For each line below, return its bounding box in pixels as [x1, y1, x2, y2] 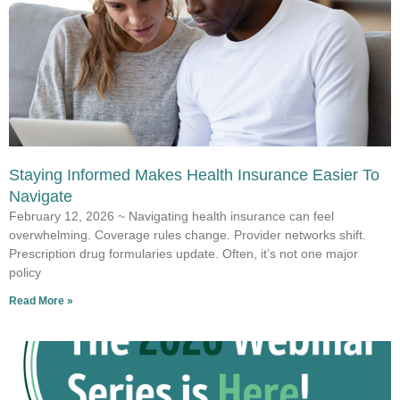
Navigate [9, 187, 72, 206]
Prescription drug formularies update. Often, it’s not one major [9, 246, 358, 262]
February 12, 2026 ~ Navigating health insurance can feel [9, 209, 334, 224]
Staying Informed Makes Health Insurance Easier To [9, 166, 379, 185]
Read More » [9, 295, 73, 308]
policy [9, 265, 41, 280]
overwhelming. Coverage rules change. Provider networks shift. [9, 228, 366, 243]
